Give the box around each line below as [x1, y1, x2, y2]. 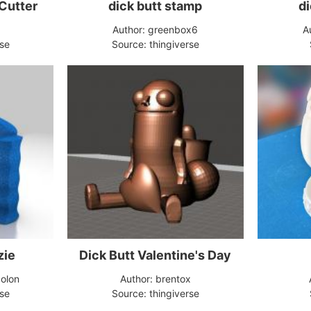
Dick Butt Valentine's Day [79, 248, 232, 262]
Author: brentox [119, 273, 191, 285]
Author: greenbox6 [112, 24, 199, 35]
